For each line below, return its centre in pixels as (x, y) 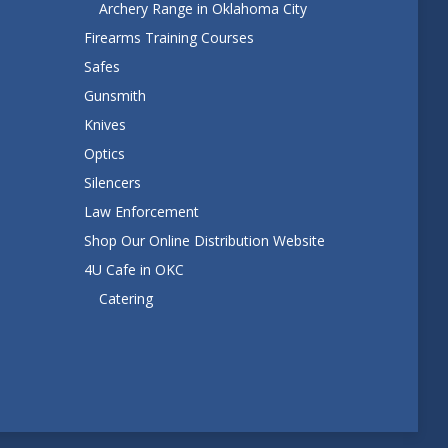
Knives (104, 124)
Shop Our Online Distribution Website (204, 240)
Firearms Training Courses (168, 37)
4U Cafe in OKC (133, 269)
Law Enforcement (141, 211)
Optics (104, 153)
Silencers (112, 182)
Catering (125, 298)
